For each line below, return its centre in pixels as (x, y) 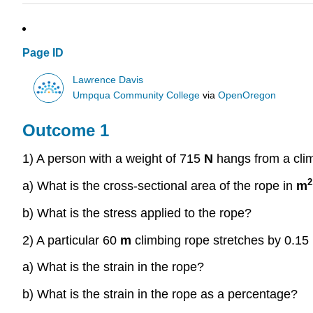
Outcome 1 (66, 131)
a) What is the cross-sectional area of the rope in (159, 185)
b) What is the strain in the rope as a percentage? (160, 294)
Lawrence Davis (108, 80)
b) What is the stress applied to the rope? (137, 213)
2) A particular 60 (71, 240)
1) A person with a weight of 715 (113, 159)
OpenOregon (247, 95)
